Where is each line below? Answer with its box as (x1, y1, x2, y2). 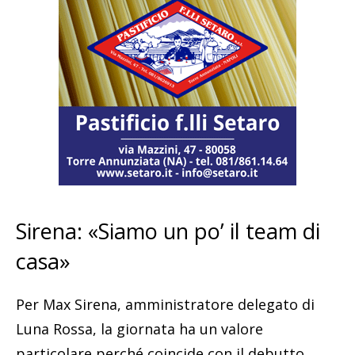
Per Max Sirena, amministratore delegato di (16, 295, 315, 315)
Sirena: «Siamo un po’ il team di (16, 216, 320, 246)
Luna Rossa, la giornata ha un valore (16, 319, 263, 339)
